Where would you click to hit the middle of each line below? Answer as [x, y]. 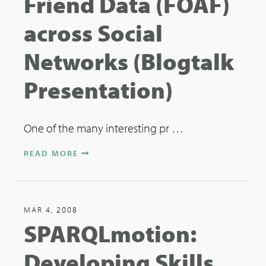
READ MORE [53, 153]
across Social [93, 32]
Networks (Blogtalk [129, 61]
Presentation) [98, 89]
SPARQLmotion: [110, 233]
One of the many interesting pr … [104, 128]
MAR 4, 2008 [51, 210]
